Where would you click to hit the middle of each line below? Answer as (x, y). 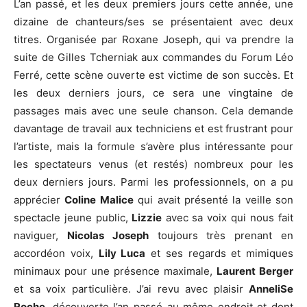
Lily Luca (122, 253)
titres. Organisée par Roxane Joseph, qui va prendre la (153, 39)
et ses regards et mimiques (219, 253)
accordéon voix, (56, 253)
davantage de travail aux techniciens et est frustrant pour (153, 128)
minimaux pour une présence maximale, (115, 271)
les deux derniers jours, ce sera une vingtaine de (153, 93)
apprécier (39, 199)
